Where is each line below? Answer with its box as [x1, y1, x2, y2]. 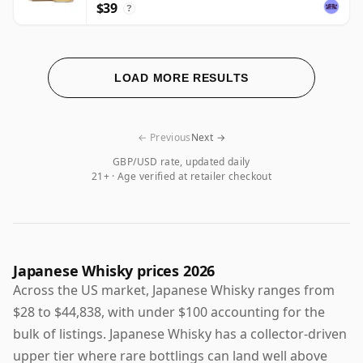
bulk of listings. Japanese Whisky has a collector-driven [13, 324, 347, 343]
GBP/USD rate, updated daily [113, 154, 250, 169]
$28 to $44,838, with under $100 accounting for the [13, 302, 325, 321]
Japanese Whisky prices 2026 [13, 260, 216, 280]
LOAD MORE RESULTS [114, 70, 249, 84]
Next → [190, 130, 225, 144]
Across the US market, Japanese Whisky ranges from [13, 280, 335, 299]
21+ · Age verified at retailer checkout [91, 169, 272, 183]
